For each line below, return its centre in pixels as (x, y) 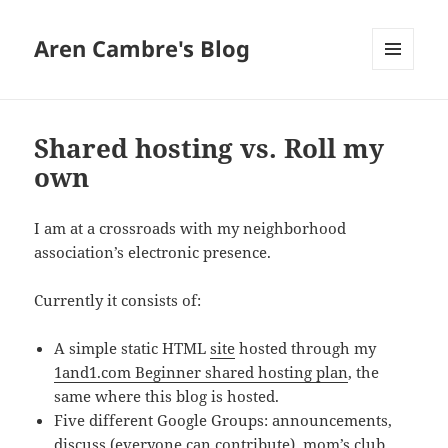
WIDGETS (400, 112)
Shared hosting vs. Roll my (209, 148)
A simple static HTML (132, 348)
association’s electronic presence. (153, 252)
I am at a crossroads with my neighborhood (190, 228)
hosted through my (306, 348)
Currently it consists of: (118, 300)
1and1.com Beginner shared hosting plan (201, 372)
